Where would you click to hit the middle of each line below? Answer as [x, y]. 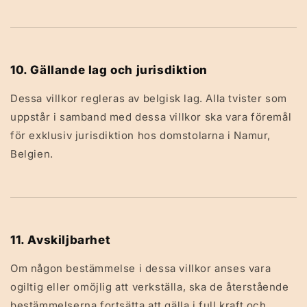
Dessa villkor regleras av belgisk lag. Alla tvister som [149, 98]
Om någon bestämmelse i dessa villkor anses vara [141, 268]
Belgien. [32, 154]
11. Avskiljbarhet [61, 240]
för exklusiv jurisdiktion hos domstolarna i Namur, [141, 135]
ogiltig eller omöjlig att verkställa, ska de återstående [150, 287]
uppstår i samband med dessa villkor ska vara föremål [151, 117]
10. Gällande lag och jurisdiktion [109, 70]
